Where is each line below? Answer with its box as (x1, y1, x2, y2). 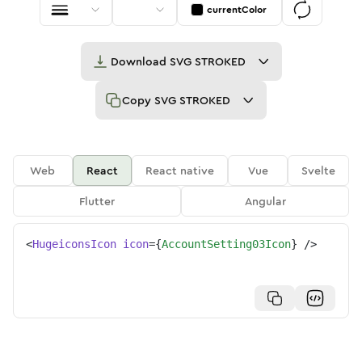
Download (110, 53, 170, 69)
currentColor (207, 2, 267, 17)
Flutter (79, 193, 115, 209)
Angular (244, 193, 286, 209)
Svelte (301, 162, 336, 179)
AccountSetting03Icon (162, 238, 291, 250)
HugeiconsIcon (32, 238, 116, 250)
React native (145, 162, 215, 179)
